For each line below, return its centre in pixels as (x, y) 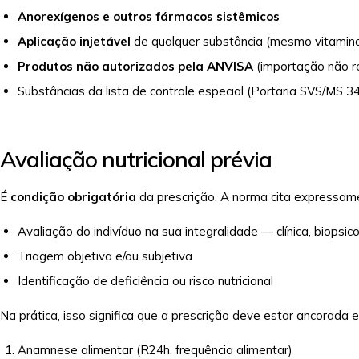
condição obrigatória (73, 197)
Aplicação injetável (74, 41)
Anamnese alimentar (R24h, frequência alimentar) (155, 350)
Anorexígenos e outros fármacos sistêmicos (149, 16)
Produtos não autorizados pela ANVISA (135, 66)
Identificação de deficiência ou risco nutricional (145, 281)
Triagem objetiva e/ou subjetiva (105, 256)
